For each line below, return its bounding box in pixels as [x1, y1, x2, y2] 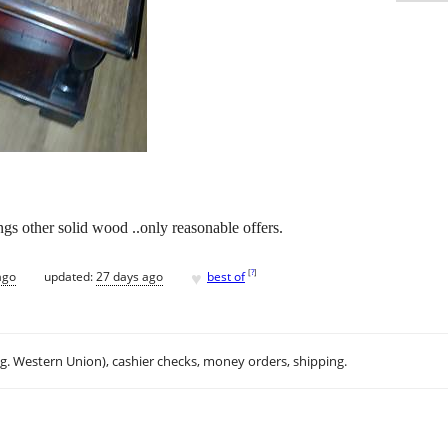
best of [207, 267, 245, 285]
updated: [44, 267, 96, 285]
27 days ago [96, 267, 163, 285]
